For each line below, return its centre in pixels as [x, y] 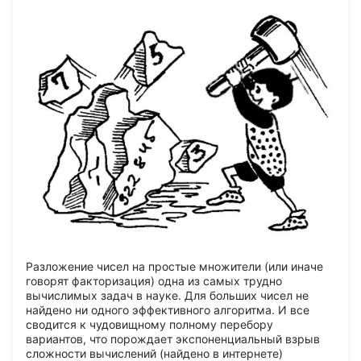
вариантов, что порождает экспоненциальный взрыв [173, 338]
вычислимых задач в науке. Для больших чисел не [167, 295]
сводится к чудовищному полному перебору [149, 324]
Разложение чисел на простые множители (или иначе [174, 266]
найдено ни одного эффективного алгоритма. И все [168, 309]
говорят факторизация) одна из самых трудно [154, 280]
